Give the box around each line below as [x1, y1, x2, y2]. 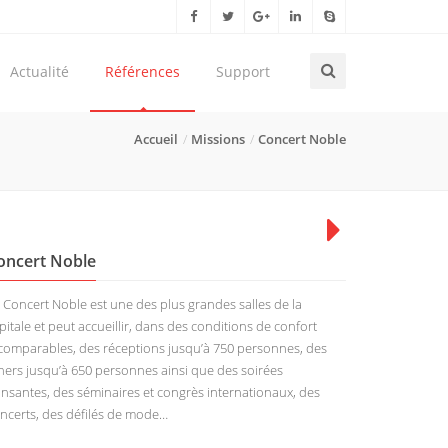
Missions [191, 130, 245, 148]
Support [216, 62, 270, 81]
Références [105, 62, 180, 81]
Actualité [10, 62, 69, 81]
